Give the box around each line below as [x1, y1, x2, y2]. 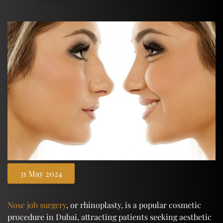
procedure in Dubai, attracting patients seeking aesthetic [7, 211, 212, 222]
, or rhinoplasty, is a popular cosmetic [66, 199, 201, 210]
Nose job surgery [7, 199, 66, 210]
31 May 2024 [20, 168, 62, 179]
